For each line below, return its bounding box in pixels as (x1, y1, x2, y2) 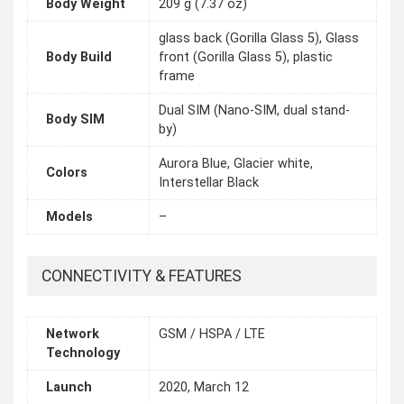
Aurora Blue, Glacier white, (159, 156, 313, 172)
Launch (46, 380, 92, 396)
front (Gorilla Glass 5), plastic (159, 50, 333, 66)
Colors (46, 165, 87, 181)
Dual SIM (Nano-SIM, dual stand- (159, 103, 350, 119)
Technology (46, 345, 120, 362)
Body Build (46, 50, 112, 66)
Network (46, 326, 99, 343)
